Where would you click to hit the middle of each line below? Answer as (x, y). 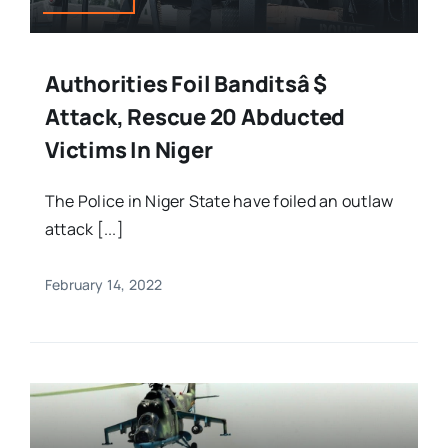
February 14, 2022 (103, 285)
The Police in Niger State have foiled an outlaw (219, 201)
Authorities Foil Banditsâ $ (186, 84)
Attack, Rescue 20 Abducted (195, 117)
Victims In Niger (128, 150)
